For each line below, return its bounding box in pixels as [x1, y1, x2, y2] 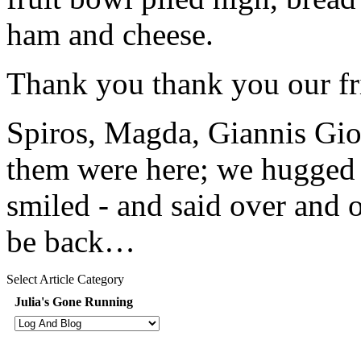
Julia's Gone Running [15, 294, 133, 309]
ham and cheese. [6, 16, 214, 52]
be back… [6, 223, 135, 259]
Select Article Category [6, 272, 124, 286]
